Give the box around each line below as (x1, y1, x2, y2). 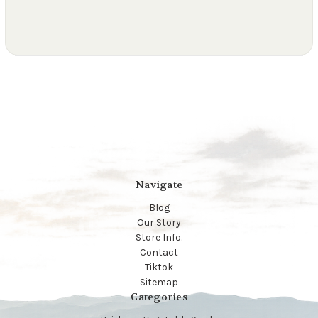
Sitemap (140, 276, 178, 289)
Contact (140, 246, 178, 259)
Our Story (137, 216, 181, 229)
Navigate (136, 178, 182, 192)
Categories (131, 290, 187, 304)
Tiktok (145, 261, 173, 274)
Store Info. (136, 231, 182, 244)
